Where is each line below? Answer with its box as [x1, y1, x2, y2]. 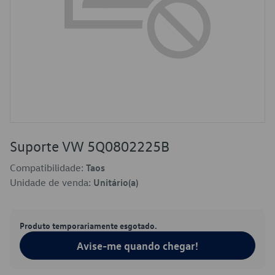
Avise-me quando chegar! [77, 239, 198, 252]
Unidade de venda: [10, 176, 93, 188]
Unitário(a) [93, 176, 138, 188]
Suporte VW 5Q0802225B [10, 137, 169, 155]
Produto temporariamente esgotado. [20, 220, 157, 231]
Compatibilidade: [10, 161, 86, 174]
